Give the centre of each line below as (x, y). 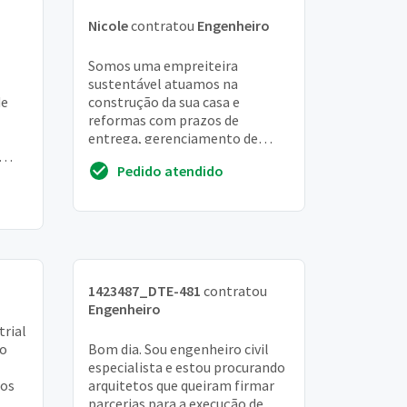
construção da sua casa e (164, 102)
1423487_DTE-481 (144, 291)
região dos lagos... (143, 193)
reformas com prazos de (164, 120)
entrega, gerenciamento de (173, 138)
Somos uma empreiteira (163, 65)
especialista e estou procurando (187, 367)
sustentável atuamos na (163, 84)
